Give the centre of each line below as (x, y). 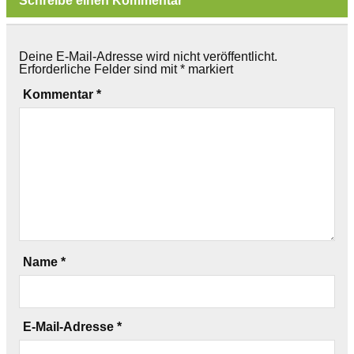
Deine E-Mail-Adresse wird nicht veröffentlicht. (148, 57)
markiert (209, 70)
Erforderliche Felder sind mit (100, 70)
